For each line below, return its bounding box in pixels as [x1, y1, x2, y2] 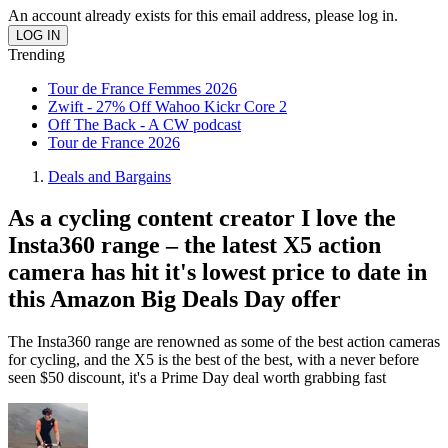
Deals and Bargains [48, 167, 171, 185]
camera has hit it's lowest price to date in [8, 259, 427, 286]
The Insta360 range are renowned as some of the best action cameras [8, 333, 440, 351]
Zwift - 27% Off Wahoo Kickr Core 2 [48, 97, 287, 115]
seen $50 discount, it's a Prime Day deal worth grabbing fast [8, 369, 386, 387]
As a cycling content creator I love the [8, 205, 396, 232]
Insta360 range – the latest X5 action [8, 232, 381, 259]
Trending [8, 45, 65, 63]
